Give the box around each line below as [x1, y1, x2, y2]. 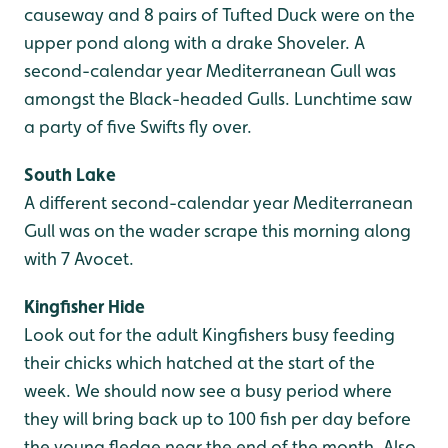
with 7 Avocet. [24, 248, 134, 269]
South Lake [24, 164, 116, 185]
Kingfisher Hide [24, 296, 145, 317]
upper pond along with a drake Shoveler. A [24, 32, 365, 53]
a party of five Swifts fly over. [24, 116, 252, 137]
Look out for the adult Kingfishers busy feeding [24, 324, 395, 345]
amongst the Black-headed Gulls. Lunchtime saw [24, 88, 412, 109]
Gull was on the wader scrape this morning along [24, 220, 411, 241]
